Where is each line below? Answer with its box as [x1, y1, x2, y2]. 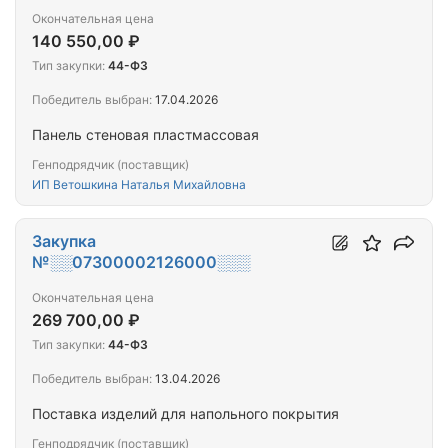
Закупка [32, 231, 96, 252]
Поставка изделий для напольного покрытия [32, 405, 339, 423]
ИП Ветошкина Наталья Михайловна [32, 177, 246, 193]
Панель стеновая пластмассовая [32, 126, 259, 144]
